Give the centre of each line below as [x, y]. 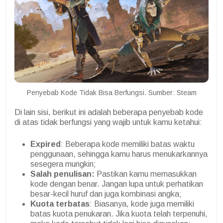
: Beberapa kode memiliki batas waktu [128, 144]
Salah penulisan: [63, 174]
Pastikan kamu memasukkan [147, 174]
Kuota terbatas [60, 204]
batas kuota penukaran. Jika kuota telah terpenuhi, [119, 214]
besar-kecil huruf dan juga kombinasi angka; [106, 194]
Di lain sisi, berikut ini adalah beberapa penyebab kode [109, 112]
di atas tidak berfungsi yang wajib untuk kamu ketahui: [108, 122]
